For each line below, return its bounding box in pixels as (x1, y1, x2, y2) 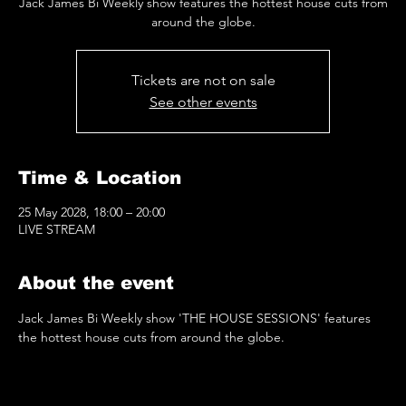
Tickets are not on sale (130, 72, 275, 90)
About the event (18, 273, 174, 294)
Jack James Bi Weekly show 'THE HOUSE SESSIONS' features (18, 310, 374, 327)
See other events (149, 93, 257, 111)
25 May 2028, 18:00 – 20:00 (18, 204, 165, 221)
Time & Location (18, 168, 181, 188)
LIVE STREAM (18, 221, 95, 238)
